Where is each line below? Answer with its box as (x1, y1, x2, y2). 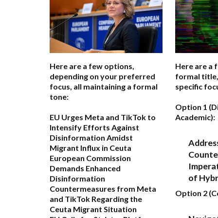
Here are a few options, (50, 61, 134, 71)
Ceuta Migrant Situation (50, 204, 137, 214)
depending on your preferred (50, 72, 155, 81)
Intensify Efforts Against (50, 123, 139, 132)
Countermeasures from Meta (50, 184, 156, 194)
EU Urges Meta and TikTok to (50, 112, 156, 122)
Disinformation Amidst (50, 133, 133, 143)
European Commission (50, 153, 131, 163)
